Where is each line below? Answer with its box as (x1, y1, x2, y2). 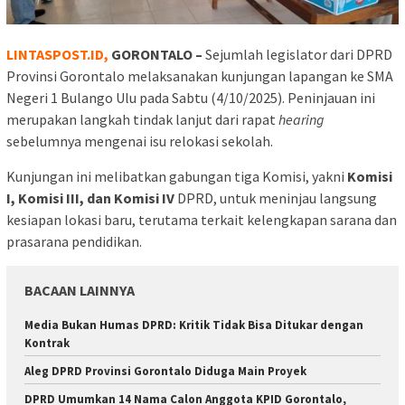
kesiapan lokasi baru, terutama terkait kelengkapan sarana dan (6, 210, 397, 229)
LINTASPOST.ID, (6, 44, 108, 63)
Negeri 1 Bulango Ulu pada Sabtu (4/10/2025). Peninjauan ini (6, 88, 375, 107)
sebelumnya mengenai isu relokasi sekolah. (6, 131, 273, 150)
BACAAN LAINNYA (24, 280, 135, 299)
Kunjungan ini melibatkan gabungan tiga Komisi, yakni (6, 166, 347, 185)
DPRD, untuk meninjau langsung (174, 188, 377, 207)
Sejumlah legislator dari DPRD (205, 44, 392, 63)
